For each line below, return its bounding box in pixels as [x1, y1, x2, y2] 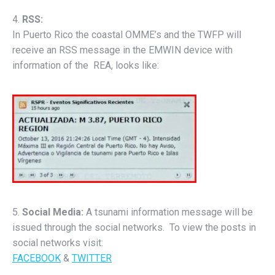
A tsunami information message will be [83, 206, 253, 219]
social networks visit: [12, 237, 103, 249]
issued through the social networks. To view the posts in [12, 222, 256, 234]
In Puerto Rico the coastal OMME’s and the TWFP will [12, 29, 241, 41]
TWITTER [72, 252, 112, 265]
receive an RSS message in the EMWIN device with [12, 44, 233, 56]
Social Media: [22, 206, 83, 219]
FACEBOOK [12, 252, 61, 265]
